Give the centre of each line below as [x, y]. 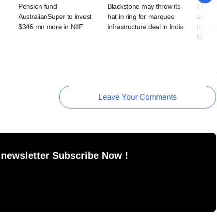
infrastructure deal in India [146, 27]
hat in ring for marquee [141, 17]
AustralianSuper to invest [55, 17]
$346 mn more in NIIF [51, 27]
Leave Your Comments [138, 97]
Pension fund [38, 7]
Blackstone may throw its [144, 7]
